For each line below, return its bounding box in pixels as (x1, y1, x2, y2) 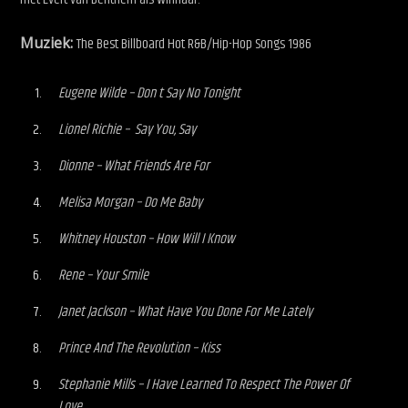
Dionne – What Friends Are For (58, 155, 210, 178)
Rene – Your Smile (58, 264, 149, 288)
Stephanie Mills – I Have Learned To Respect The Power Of (58, 373, 350, 397)
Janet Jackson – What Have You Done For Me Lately (58, 301, 313, 324)
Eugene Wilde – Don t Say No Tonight (58, 82, 241, 106)
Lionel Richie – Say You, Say (58, 118, 199, 142)
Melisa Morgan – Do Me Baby (58, 191, 203, 215)
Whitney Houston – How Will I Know (58, 228, 236, 251)
